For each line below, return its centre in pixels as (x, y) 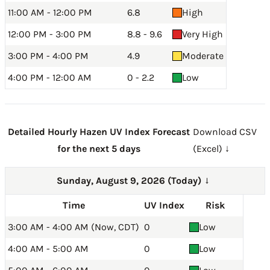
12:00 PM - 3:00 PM (50, 34)
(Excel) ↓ (211, 149)
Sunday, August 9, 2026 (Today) (130, 181)
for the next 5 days (99, 149)
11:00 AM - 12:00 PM (50, 12)
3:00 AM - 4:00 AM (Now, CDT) (74, 227)
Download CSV (224, 132)
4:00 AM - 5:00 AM (48, 249)
